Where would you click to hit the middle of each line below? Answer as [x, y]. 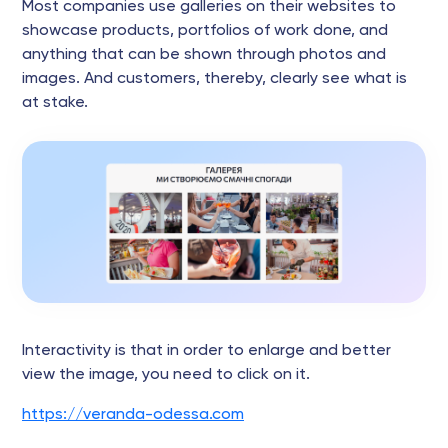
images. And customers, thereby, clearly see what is [214, 78]
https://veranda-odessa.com [133, 415]
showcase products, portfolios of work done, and [205, 30]
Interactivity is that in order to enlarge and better [206, 351]
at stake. [55, 102]
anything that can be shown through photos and [204, 54]
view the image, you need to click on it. [166, 375]
